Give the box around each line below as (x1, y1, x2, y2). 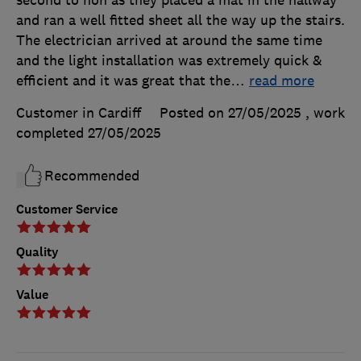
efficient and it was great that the (16, 71, 230, 89)
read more (249, 71, 314, 89)
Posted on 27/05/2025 (160, 103, 301, 122)
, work (305, 103, 345, 122)
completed (16, 123, 88, 142)
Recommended (44, 166, 139, 185)
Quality (16, 243, 59, 260)
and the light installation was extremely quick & (16, 51, 322, 69)
